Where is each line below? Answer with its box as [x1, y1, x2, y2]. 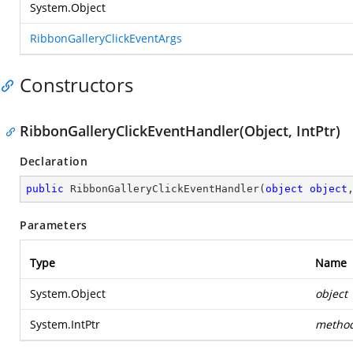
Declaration [20, 154, 88, 169]
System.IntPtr [30, 317, 100, 332]
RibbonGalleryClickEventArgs [30, 31, 182, 46]
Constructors [20, 72, 133, 98]
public [26, 183, 64, 195]
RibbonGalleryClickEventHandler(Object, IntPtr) [20, 121, 340, 140]
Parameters [20, 217, 87, 232]
